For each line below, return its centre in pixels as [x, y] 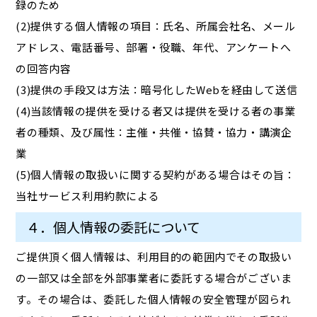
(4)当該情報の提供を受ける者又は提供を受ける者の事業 [156, 110]
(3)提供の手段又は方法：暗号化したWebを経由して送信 [157, 89]
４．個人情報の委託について [114, 227]
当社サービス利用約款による [88, 195]
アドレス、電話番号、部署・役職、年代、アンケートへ [154, 47]
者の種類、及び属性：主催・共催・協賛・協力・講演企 [154, 132]
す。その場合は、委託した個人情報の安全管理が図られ [154, 299]
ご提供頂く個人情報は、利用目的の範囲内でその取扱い [154, 256]
